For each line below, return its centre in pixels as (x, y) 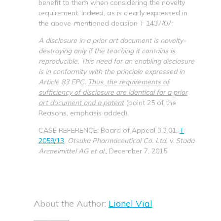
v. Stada (181, 140)
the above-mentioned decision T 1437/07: (106, 23)
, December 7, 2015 (136, 151)
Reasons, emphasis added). (84, 113)
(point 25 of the (150, 102)
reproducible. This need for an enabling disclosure (116, 61)
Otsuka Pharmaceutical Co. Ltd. (117, 140)
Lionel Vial (130, 203)
